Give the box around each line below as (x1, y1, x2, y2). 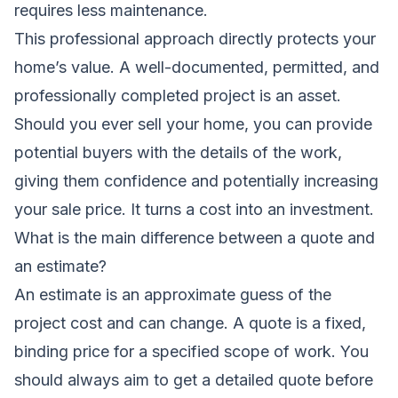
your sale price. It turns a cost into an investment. (14, 199, 374, 219)
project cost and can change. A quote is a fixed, (14, 313, 366, 332)
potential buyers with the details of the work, (14, 142, 342, 162)
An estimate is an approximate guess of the (14, 284, 331, 304)
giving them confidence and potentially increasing (14, 171, 378, 190)
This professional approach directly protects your (14, 28, 376, 48)
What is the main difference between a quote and (14, 227, 375, 247)
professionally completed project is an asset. (14, 85, 341, 105)
